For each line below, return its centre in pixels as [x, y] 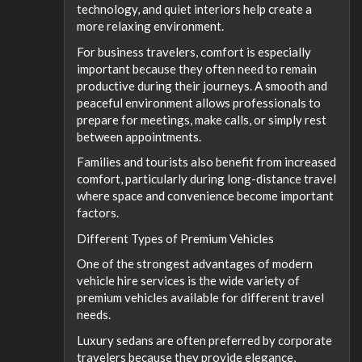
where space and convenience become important [205, 196]
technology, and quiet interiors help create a [194, 9]
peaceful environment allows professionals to [199, 102]
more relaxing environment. [150, 26]
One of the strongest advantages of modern [195, 263]
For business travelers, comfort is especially [194, 51]
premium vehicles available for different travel [200, 297]
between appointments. [139, 136]
